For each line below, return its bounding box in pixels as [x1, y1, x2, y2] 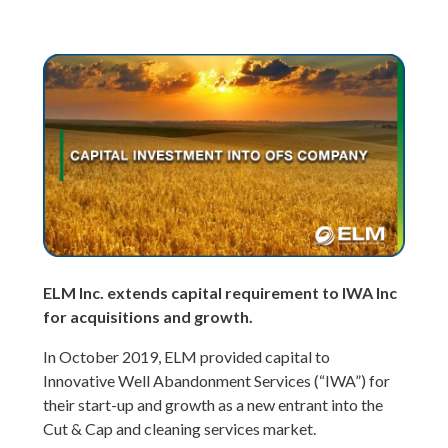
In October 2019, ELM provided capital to [43, 347, 331, 367]
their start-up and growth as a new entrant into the [43, 395, 384, 415]
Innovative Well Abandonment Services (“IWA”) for [43, 371, 391, 391]
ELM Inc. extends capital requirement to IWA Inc [43, 283, 398, 303]
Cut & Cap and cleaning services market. [43, 419, 317, 439]
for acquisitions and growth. [43, 307, 254, 327]
